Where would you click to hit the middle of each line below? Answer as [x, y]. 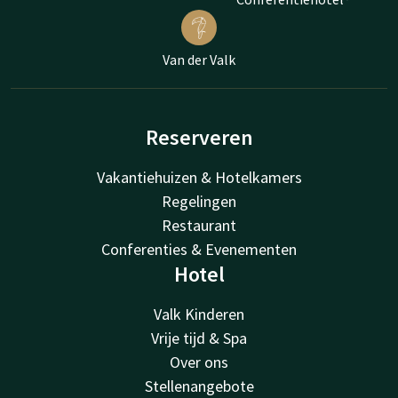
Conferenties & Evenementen [199, 250]
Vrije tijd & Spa [199, 338]
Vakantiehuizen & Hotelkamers [199, 178]
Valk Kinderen [199, 314]
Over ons [199, 362]
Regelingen [199, 202]
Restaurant [199, 226]
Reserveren [199, 138]
